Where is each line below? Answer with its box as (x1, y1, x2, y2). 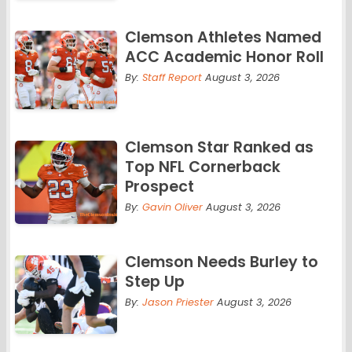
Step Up (124, 271, 185, 293)
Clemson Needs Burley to (124, 251, 318, 273)
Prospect (124, 176, 194, 198)
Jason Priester (141, 295, 214, 310)
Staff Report (141, 71, 202, 85)
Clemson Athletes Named (124, 27, 321, 49)
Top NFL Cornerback (124, 156, 280, 178)
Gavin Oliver (141, 200, 203, 214)
